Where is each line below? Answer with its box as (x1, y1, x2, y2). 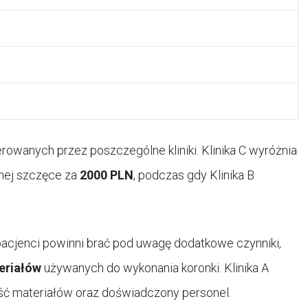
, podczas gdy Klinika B (133, 167, 254, 182)
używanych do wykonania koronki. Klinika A (41, 260, 269, 275)
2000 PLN (80, 167, 133, 182)
